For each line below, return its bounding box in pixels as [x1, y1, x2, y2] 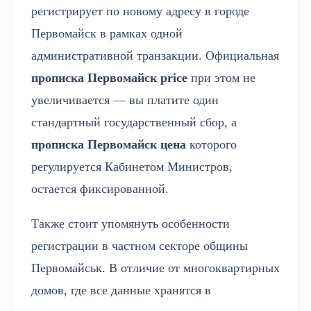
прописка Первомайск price [31, 71, 187, 85]
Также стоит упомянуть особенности [31, 217, 230, 231]
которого [186, 137, 237, 152]
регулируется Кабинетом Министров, [31, 160, 233, 174]
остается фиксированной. [31, 182, 169, 196]
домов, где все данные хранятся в [31, 283, 211, 298]
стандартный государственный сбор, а [31, 115, 237, 130]
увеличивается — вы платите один [31, 93, 219, 108]
